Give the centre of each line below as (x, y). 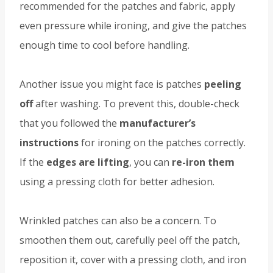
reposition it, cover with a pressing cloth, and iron (133, 260)
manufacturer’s (158, 123)
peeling (223, 84)
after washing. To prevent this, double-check (136, 104)
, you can (151, 162)
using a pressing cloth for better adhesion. (117, 182)
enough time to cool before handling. (105, 45)
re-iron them (203, 162)
